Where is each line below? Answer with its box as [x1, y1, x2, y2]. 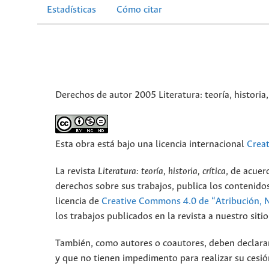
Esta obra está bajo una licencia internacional [55, 139, 247, 150]
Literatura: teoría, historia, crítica [98, 166, 226, 177]
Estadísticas [47, 5, 96, 16]
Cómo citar [116, 5, 162, 16]
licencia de [55, 196, 101, 207]
